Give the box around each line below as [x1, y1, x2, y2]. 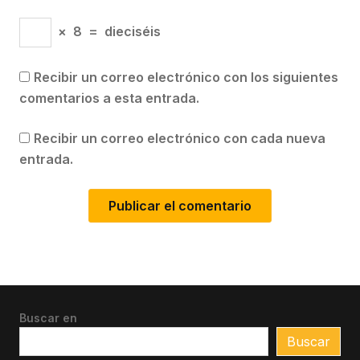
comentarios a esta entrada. [19, 89, 199, 106]
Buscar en [19, 310, 77, 325]
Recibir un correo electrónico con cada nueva [34, 129, 325, 146]
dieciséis [104, 22, 161, 39]
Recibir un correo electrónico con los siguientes [34, 68, 338, 85]
